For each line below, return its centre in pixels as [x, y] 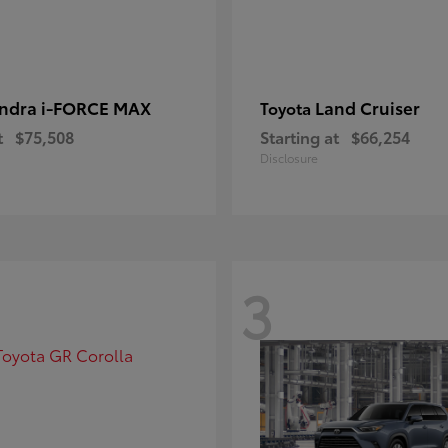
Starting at [299, 137]
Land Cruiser [367, 107]
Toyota [287, 108]
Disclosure [289, 158]
